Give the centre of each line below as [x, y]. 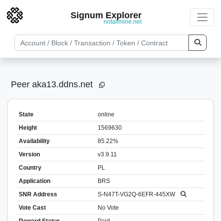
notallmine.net [123, 21]
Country [30, 167]
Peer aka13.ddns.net [53, 85]
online [106, 114]
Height [28, 128]
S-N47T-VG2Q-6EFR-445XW [137, 194]
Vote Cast [32, 207]
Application [34, 181]
